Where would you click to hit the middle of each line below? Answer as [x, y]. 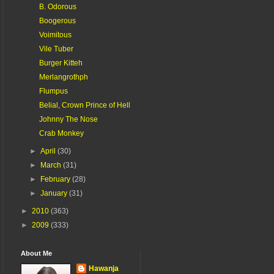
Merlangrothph [63, 77]
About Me [36, 253]
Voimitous [55, 35]
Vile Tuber [56, 49]
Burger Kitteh [61, 63]
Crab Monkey [61, 133]
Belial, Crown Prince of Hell [84, 105]
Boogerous [57, 20]
